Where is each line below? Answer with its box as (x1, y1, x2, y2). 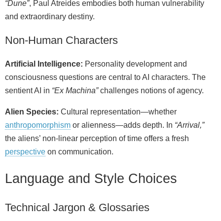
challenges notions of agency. (98, 86, 204, 95)
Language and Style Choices (5, 170, 177, 186)
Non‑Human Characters (5, 34, 118, 46)
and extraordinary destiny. (5, 12, 95, 21)
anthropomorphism (5, 120, 71, 129)
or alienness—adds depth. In (71, 120, 175, 129)
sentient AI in (5, 86, 52, 95)
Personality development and (83, 59, 187, 68)
